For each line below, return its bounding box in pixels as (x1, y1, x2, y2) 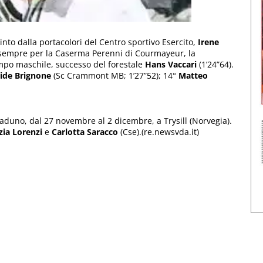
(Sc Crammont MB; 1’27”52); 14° (51, 69, 178, 81)
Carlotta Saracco (52, 126, 118, 137)
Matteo (178, 69, 208, 81)
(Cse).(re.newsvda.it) (118, 126, 199, 137)
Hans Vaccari (145, 58, 197, 70)
